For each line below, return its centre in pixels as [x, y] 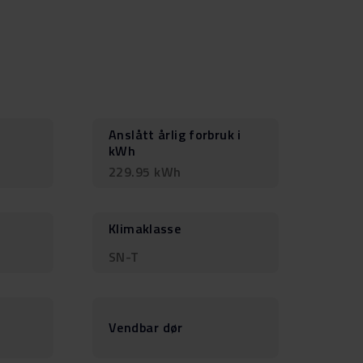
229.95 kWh [145, 171]
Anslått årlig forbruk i [175, 134]
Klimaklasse [145, 228]
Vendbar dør [146, 328]
